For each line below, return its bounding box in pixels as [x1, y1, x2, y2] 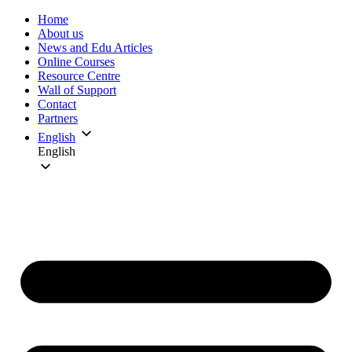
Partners [38, 112, 78, 125]
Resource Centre [38, 69, 120, 82]
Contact [38, 97, 76, 111]
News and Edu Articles [38, 41, 152, 54]
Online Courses [38, 55, 115, 68]
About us [38, 27, 83, 40]
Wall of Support [38, 83, 116, 97]
